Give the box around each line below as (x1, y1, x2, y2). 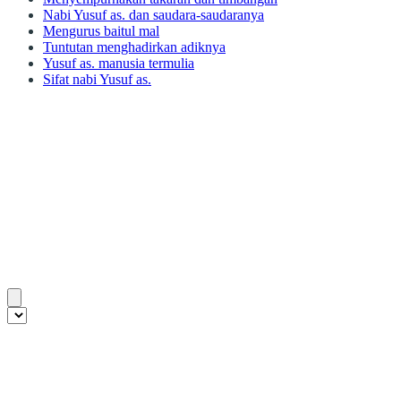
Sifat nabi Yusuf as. (43, 71, 151, 87)
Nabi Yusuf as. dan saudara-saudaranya (43, 6, 264, 22)
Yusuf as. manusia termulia (43, 55, 194, 71)
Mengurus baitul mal (43, 22, 159, 38)
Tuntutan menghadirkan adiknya (43, 38, 226, 55)
